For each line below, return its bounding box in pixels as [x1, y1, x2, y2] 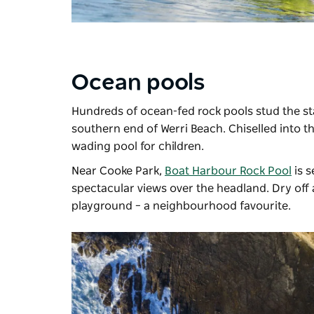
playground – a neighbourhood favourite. [71, 200, 291, 212]
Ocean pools [71, 71, 205, 95]
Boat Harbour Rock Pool [165, 165, 292, 177]
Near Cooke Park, [71, 165, 165, 177]
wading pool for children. [71, 141, 204, 153]
